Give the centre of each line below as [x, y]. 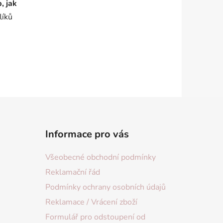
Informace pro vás [87, 134]
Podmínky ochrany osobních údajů [105, 187]
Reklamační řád [72, 172]
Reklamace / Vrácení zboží [91, 202]
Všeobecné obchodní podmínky [100, 158]
